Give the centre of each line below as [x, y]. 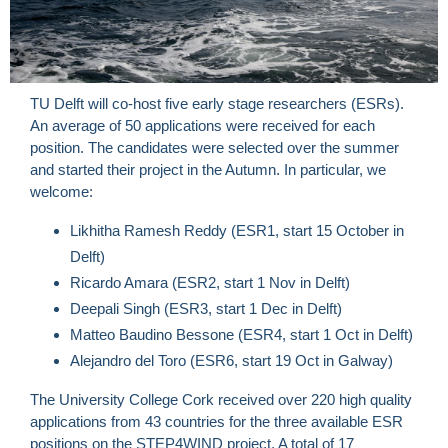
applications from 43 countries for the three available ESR [216, 421]
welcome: [61, 191]
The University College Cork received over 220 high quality [221, 399]
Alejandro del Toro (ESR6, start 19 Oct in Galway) [231, 360]
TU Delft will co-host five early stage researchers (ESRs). [217, 103]
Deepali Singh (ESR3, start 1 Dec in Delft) [206, 308]
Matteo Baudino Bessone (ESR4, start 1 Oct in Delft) [241, 334]
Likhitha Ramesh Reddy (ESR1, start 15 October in [237, 230]
